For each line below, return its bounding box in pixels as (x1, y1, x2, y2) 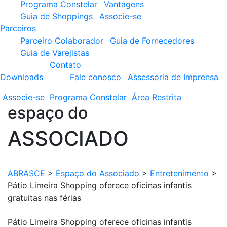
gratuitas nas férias (8, 193, 81, 203)
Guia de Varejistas (20, 48, 89, 58)
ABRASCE (8, 168, 45, 178)
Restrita (152, 92, 181, 102)
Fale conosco (70, 72, 121, 82)
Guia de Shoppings (20, 11, 93, 21)
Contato (50, 60, 81, 70)
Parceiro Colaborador (20, 35, 103, 46)
